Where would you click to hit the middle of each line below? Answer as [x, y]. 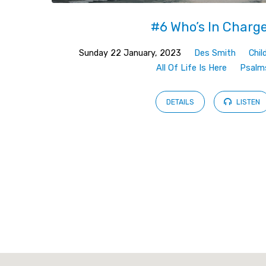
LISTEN [247, 102]
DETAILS [180, 102]
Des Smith [215, 53]
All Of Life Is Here [192, 68]
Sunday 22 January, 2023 [130, 53]
